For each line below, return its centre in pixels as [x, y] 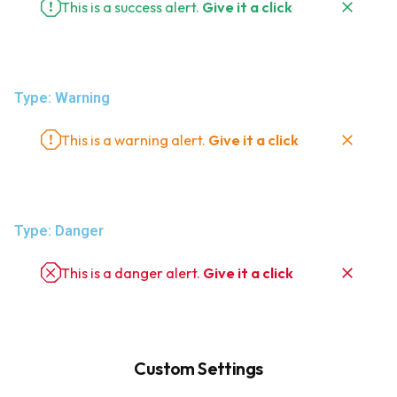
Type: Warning [62, 97]
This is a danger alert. [132, 272]
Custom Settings [198, 368]
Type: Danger [59, 230]
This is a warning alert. [135, 140]
